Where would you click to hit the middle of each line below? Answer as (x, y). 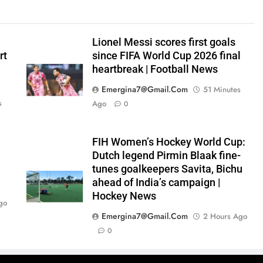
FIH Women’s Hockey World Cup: (168, 142)
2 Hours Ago (225, 216)
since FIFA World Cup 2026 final (166, 56)
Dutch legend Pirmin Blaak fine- (166, 156)
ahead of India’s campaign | (156, 183)
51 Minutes (222, 90)
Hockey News (124, 196)
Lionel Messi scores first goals (163, 42)
